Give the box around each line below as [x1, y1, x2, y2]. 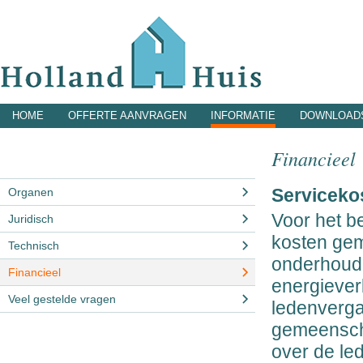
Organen [8, 186, 53, 199]
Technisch [8, 239, 59, 252]
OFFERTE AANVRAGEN [68, 109, 186, 122]
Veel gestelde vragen [8, 293, 116, 305]
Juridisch [8, 212, 53, 225]
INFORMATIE [211, 109, 275, 122]
